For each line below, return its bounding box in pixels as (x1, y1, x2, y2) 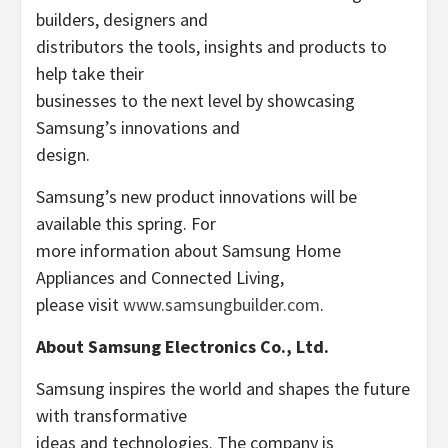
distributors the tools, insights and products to (36, 35, 387, 58)
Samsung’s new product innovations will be (36, 185, 357, 208)
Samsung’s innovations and (36, 116, 240, 139)
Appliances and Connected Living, (36, 266, 284, 289)
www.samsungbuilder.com (123, 293, 320, 316)
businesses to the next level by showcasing (36, 89, 355, 112)
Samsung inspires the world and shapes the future (36, 377, 410, 400)
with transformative (36, 404, 187, 427)
